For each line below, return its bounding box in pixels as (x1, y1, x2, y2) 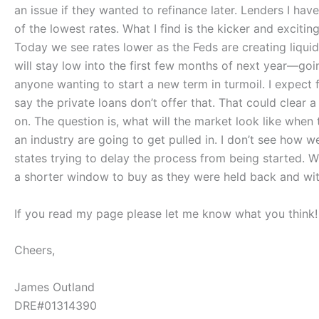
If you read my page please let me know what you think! (14, 206, 318, 221)
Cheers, (14, 243, 55, 258)
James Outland (14, 280, 95, 295)
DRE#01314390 (14, 298, 97, 313)
